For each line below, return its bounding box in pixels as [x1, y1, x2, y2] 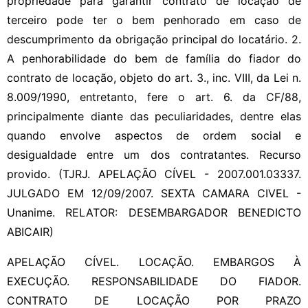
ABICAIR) [7, 224, 54, 239]
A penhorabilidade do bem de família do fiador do [7, 51, 301, 65]
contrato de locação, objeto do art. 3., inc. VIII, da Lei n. [7, 70, 301, 85]
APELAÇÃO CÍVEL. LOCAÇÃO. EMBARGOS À [7, 254, 301, 269]
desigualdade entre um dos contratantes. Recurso [7, 147, 301, 162]
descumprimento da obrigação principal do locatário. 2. [7, 32, 301, 46]
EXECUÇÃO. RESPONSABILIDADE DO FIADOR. [7, 274, 301, 288]
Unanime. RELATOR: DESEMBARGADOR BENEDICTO [7, 205, 301, 219]
